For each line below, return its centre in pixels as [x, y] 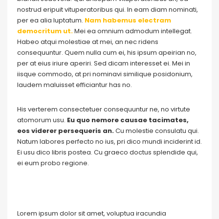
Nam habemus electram [128, 20]
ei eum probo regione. [53, 163]
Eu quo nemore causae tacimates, [128, 120]
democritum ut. [46, 31]
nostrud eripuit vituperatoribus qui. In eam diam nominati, [108, 10]
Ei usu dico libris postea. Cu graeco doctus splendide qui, [108, 152]
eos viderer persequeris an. [66, 131]
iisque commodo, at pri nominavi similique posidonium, [105, 74]
